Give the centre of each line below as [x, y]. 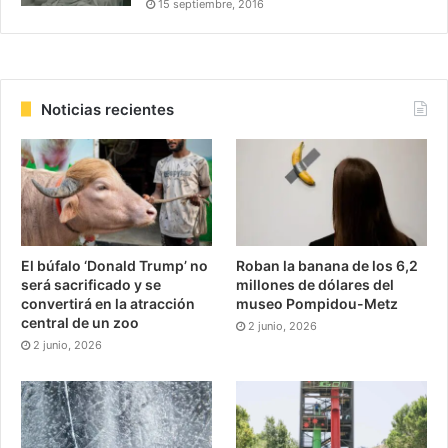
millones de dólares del [315, 285]
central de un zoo [80, 323]
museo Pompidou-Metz [317, 304]
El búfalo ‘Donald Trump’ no [114, 266]
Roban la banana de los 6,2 [327, 266]
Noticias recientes [107, 109]
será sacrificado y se [91, 285]
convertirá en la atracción [108, 304]
